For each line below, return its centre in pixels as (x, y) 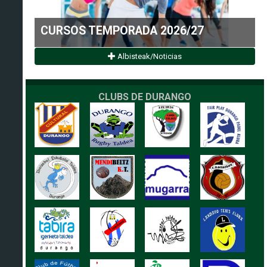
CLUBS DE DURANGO (145, 97)
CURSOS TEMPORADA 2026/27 (122, 30)
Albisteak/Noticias (149, 57)
